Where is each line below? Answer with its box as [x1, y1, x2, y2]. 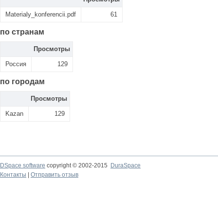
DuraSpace [110, 162, 141, 169]
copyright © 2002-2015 [45, 162, 110, 169]
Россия [5, 60, 26, 68]
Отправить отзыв [31, 171, 78, 178]
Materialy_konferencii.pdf [5, 11, 76, 18]
